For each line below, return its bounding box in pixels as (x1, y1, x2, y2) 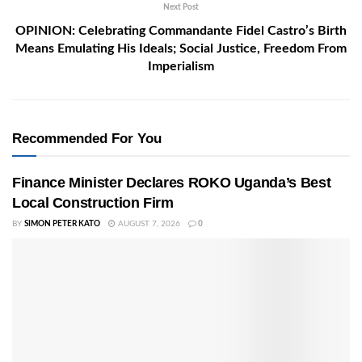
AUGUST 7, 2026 (116, 220, 180, 229)
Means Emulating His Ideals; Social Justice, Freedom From (15, 42, 347, 56)
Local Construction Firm (12, 195, 174, 212)
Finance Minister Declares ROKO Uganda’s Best (12, 175, 331, 192)
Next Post (163, 3, 199, 12)
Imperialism (148, 60, 214, 74)
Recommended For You (12, 131, 162, 147)
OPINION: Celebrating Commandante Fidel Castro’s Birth (15, 24, 347, 38)
